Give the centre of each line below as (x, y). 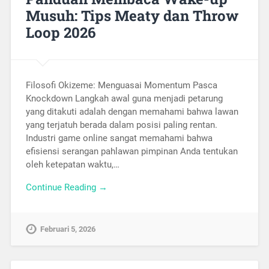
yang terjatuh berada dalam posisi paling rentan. (121, 125)
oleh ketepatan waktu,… (72, 164)
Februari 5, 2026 (68, 229)
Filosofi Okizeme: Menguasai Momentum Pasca (121, 85)
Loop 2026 (60, 32)
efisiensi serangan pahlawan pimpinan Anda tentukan (131, 151)
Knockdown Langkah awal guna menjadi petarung (124, 98)
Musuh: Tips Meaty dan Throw (132, 15)
